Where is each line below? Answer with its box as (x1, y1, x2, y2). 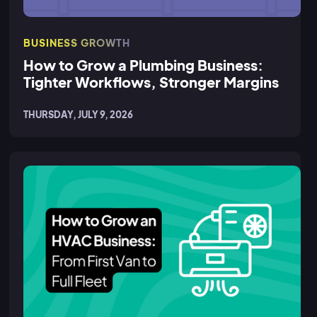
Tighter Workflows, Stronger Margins (23, 72, 279, 91)
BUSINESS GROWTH (23, 35, 131, 49)
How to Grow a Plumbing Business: (23, 55, 264, 74)
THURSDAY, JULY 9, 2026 (23, 108, 134, 120)
